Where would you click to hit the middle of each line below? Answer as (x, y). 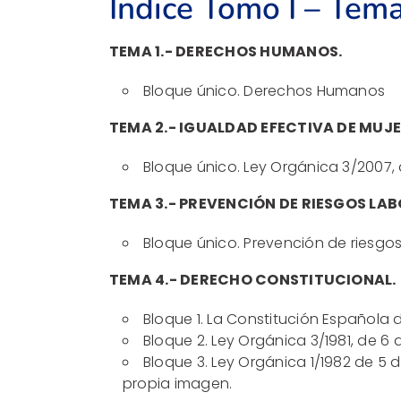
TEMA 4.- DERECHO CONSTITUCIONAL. (253, 279)
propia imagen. (178, 383)
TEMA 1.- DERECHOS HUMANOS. (226, 51)
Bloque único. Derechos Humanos (264, 90)
